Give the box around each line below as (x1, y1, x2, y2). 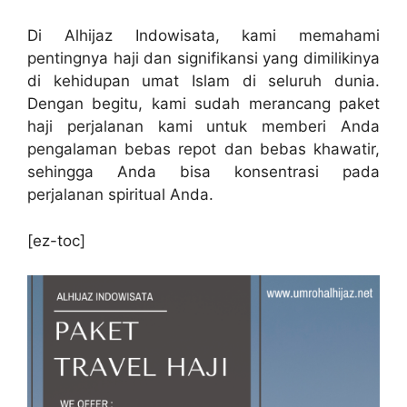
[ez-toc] (27, 231, 85, 250)
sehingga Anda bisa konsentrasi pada (27, 163, 380, 181)
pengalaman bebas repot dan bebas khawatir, (27, 140, 380, 158)
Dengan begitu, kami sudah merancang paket (27, 94, 380, 113)
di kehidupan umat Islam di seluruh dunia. (27, 72, 380, 90)
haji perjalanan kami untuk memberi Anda (27, 117, 380, 135)
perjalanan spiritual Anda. (27, 185, 213, 203)
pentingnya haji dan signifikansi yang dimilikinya (27, 49, 380, 67)
